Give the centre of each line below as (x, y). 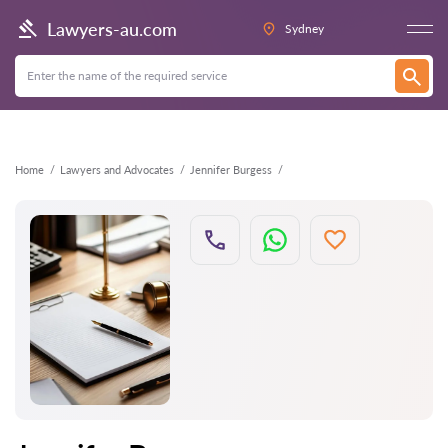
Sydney (304, 28)
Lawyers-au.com (112, 28)
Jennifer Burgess (231, 169)
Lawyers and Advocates (117, 169)
